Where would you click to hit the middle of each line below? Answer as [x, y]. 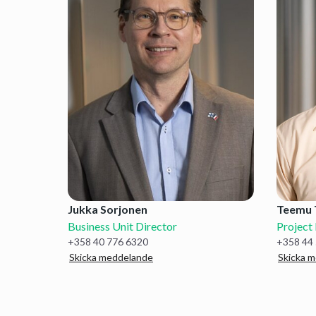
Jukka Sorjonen [108, 209]
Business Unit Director [122, 226]
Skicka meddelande [111, 257]
